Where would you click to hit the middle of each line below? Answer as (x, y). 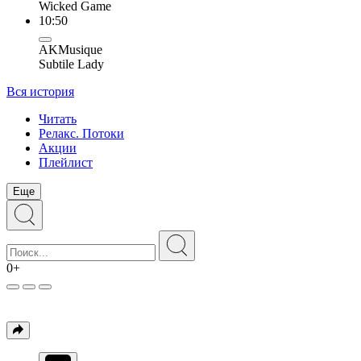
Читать (58, 119)
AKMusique (71, 50)
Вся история (40, 91)
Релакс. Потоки (81, 133)
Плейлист (66, 162)
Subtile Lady (71, 64)
